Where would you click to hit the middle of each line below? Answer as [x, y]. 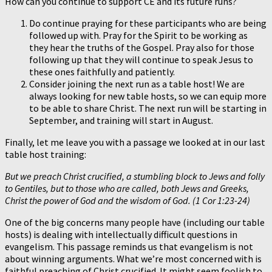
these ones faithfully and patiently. [102, 71]
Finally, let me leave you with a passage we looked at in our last [135, 142]
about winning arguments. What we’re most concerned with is [133, 258]
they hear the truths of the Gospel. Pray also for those [142, 47]
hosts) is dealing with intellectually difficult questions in [121, 234]
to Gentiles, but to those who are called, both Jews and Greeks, [127, 188]
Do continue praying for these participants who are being [148, 23]
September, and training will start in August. [121, 120]
